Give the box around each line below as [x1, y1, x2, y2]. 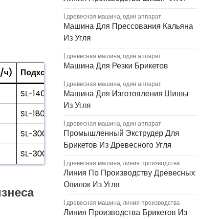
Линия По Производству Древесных [64, 167, 195, 178]
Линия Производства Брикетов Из [64, 207, 187, 218]
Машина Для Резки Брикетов [64, 60, 168, 71]
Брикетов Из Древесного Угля [64, 139, 172, 151]
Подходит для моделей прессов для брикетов [21, 66, 201, 78]
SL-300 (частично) [21, 128, 89, 139]
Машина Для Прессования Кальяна [64, 21, 193, 32]
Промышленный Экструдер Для [64, 128, 179, 139]
